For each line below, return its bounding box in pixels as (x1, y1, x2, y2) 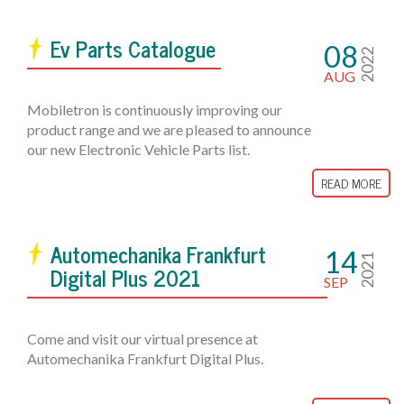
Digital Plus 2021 (50, 260, 200, 295)
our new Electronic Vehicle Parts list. (27, 141, 250, 158)
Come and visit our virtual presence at (27, 330, 258, 347)
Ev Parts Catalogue (50, 31, 216, 66)
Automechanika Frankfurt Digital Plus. (27, 350, 263, 367)
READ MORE (321, 172, 381, 193)
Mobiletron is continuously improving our (27, 101, 282, 118)
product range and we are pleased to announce (27, 121, 311, 138)
